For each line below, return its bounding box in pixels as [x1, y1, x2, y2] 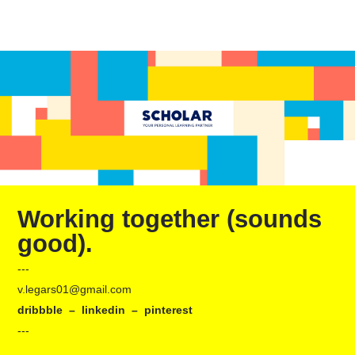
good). [17, 230, 94, 258]
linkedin [82, 303, 126, 317]
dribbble [17, 303, 63, 317]
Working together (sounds [17, 205, 323, 234]
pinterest [144, 303, 193, 317]
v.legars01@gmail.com [17, 283, 132, 296]
